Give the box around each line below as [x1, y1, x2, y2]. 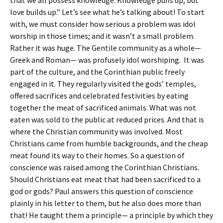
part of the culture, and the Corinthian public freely [10, 67, 185, 77]
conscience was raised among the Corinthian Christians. [10, 162, 199, 172]
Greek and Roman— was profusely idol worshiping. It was [10, 55, 204, 65]
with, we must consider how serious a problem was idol [10, 19, 196, 29]
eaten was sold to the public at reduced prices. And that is [10, 114, 204, 124]
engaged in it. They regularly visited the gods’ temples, [10, 79, 196, 89]
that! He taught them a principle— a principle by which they [10, 210, 213, 220]
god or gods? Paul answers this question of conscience [10, 186, 193, 196]
